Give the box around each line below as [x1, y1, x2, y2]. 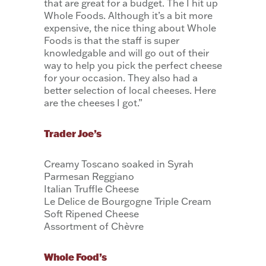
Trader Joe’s [44, 126, 102, 140]
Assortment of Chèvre [44, 220, 144, 232]
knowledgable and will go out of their [44, 46, 209, 59]
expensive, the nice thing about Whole [44, 21, 216, 34]
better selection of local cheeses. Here [44, 84, 216, 96]
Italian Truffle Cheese [44, 182, 139, 195]
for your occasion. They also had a [44, 71, 198, 84]
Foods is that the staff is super [44, 34, 179, 46]
